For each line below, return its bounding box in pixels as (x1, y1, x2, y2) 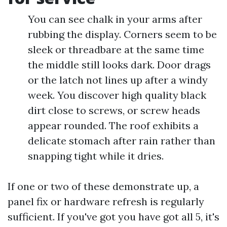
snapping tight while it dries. (28, 149, 164, 162)
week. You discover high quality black (28, 89, 206, 101)
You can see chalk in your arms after (28, 13, 202, 25)
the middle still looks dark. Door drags (28, 58, 211, 71)
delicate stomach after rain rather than (28, 134, 215, 147)
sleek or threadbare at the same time (28, 43, 204, 56)
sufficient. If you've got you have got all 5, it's (8, 210, 219, 223)
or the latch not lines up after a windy (28, 73, 208, 86)
